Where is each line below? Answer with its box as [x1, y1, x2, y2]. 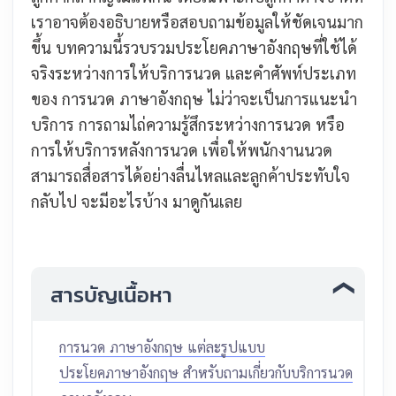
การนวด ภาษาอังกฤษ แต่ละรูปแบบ [59, 338, 265, 356]
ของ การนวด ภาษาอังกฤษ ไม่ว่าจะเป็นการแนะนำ [31, 88, 357, 109]
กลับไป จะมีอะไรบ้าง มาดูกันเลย [31, 191, 242, 211]
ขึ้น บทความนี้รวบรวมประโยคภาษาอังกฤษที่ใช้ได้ [31, 37, 357, 57]
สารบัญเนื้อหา [50, 279, 172, 310]
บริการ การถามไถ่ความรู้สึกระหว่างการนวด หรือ [31, 114, 345, 134]
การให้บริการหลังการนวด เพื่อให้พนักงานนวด [31, 140, 332, 160]
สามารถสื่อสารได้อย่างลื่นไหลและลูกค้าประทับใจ [31, 165, 350, 186]
